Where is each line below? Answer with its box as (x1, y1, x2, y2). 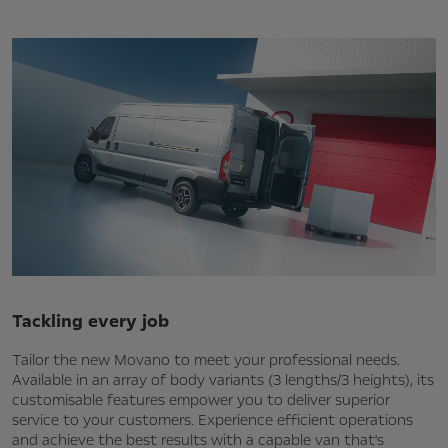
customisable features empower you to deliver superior (12, 390, 390, 411)
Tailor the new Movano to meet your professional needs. (12, 350, 400, 371)
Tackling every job (12, 309, 174, 334)
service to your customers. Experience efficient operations (12, 410, 413, 431)
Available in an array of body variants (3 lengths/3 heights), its (12, 370, 434, 391)
